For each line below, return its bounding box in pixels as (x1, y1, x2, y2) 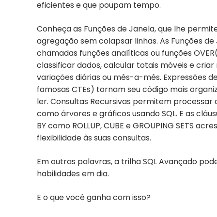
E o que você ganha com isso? (37, 192, 151, 203)
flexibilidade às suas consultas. (37, 132, 151, 144)
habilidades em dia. (37, 168, 109, 180)
